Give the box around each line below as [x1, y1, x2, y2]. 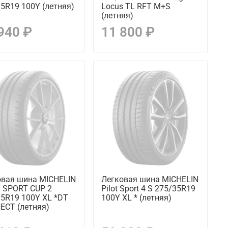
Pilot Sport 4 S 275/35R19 [101, 183, 195, 193]
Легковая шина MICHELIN [101, 174, 198, 184]
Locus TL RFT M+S [101, 1, 170, 11]
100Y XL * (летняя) [101, 192, 172, 203]
